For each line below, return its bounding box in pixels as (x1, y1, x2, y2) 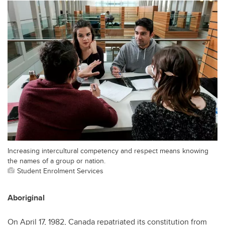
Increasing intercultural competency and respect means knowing (8, 145, 208, 156)
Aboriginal (8, 191, 45, 203)
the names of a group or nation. (8, 155, 105, 166)
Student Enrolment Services (17, 165, 103, 176)
